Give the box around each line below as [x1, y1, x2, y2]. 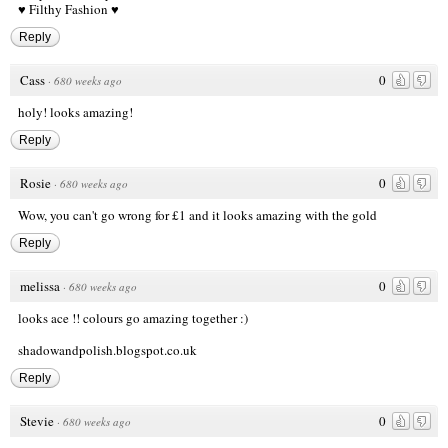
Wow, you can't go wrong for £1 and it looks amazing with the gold [18, 206, 377, 225]
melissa [20, 277, 60, 296]
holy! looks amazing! [18, 103, 133, 122]
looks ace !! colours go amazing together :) [18, 309, 248, 328]
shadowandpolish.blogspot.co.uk [18, 341, 197, 360]
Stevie [20, 412, 54, 431]
